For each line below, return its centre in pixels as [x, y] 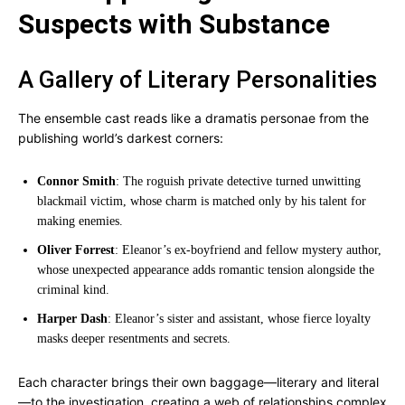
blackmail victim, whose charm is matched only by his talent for [202, 201]
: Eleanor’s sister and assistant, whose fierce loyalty [239, 319]
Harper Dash [72, 319]
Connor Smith [76, 181]
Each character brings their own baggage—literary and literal [198, 382]
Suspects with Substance [174, 24]
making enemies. [80, 221]
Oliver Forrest [76, 250]
